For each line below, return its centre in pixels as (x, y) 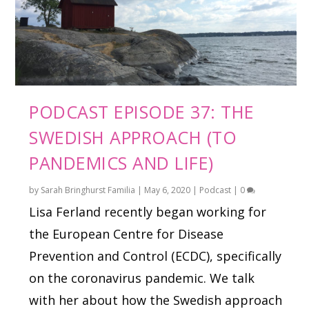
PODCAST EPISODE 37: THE (142, 112)
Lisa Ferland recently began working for (148, 212)
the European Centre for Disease (127, 234)
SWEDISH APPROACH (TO (133, 138)
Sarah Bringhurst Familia (88, 190)
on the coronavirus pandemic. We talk (142, 278)
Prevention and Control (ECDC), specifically (156, 256)
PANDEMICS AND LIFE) (121, 163)
